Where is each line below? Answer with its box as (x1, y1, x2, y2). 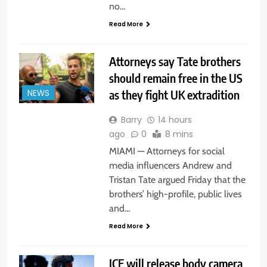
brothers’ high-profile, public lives (108, 188, 242, 200)
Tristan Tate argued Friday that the (108, 174, 246, 186)
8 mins (164, 128, 193, 141)
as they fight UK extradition (108, 87, 240, 103)
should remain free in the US (108, 70, 243, 86)
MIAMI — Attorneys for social (108, 145, 225, 157)
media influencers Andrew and (108, 160, 232, 172)
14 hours (157, 114, 192, 126)
